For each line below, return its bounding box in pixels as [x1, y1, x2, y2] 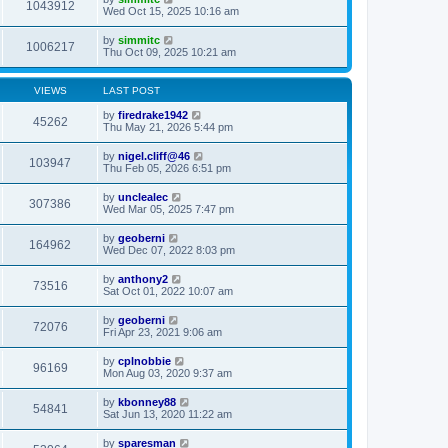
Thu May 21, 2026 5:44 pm [103, 120, 233, 133]
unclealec [118, 190, 168, 203]
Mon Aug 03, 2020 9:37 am [103, 366, 232, 379]
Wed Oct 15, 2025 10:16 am [103, 4, 239, 17]
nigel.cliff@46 [118, 149, 190, 162]
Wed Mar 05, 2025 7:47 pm [103, 202, 234, 215]
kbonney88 [118, 395, 176, 408]
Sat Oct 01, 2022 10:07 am [103, 284, 233, 297]
